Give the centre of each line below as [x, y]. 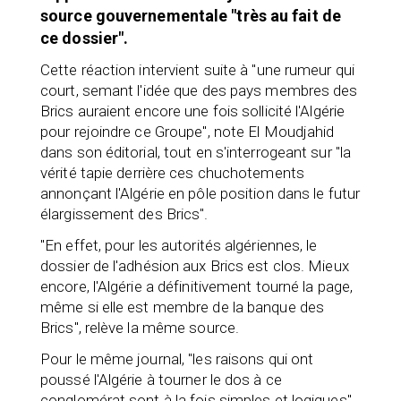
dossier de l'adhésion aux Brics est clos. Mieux [195, 265]
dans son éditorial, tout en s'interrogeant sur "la [196, 152]
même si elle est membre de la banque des [183, 307]
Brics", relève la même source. [140, 327]
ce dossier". [85, 38]
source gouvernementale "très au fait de [191, 15]
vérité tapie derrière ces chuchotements [172, 172]
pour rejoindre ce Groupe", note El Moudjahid [188, 131]
